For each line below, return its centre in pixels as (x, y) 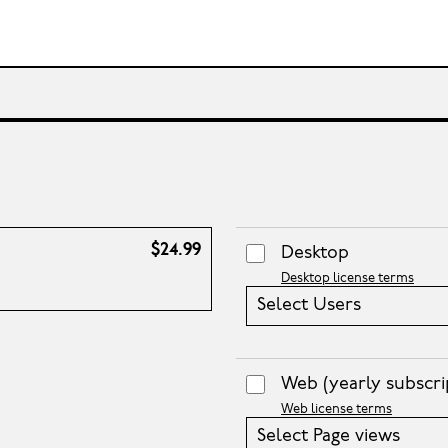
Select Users (309, 306)
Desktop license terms (347, 279)
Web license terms (336, 410)
